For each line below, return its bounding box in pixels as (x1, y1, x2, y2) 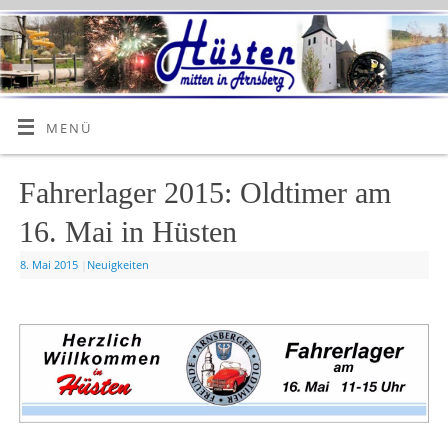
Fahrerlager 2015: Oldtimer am (18, 175, 391, 209)
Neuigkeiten (86, 256, 149, 272)
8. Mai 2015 (19, 256, 78, 272)
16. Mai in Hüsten (18, 214, 237, 248)
